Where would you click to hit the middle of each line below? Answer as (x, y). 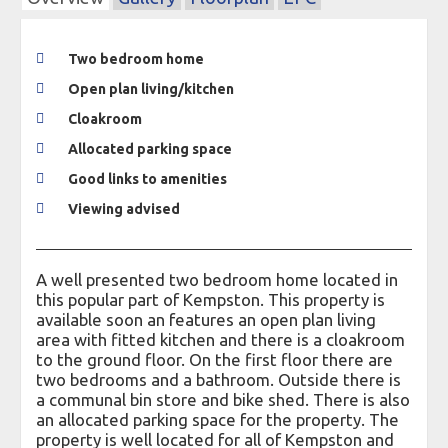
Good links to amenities (147, 179)
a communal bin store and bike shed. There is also (223, 400)
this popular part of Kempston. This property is (210, 300)
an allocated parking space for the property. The (217, 420)
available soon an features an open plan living (206, 320)
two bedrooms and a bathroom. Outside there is (218, 380)
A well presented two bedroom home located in (217, 280)
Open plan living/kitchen (151, 89)
